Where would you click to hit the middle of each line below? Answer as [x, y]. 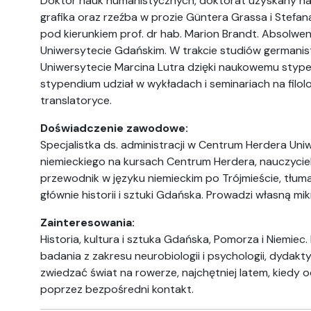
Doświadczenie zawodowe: [114, 128]
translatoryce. [76, 100]
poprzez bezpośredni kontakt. [117, 289]
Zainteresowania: [87, 222]
